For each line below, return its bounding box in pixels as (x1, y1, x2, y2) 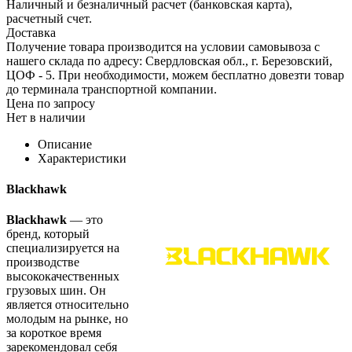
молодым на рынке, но (6, 312, 128, 326)
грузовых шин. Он (6, 284, 106, 298)
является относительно (6, 298, 129, 312)
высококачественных (6, 269, 119, 284)
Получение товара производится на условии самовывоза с (6, 39, 320, 53)
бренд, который (6, 227, 90, 241)
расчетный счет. (6, 11, 92, 25)
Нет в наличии (6, 110, 86, 124)
